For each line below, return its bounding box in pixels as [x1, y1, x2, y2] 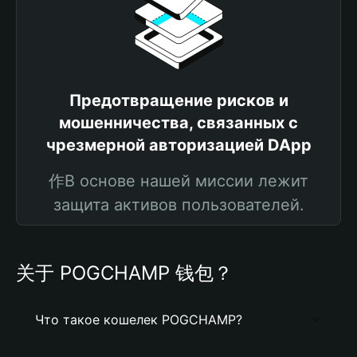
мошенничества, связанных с [59, 113, 298, 132]
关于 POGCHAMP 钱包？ [16, 261, 233, 284]
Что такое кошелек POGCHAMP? [35, 312, 242, 328]
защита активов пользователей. [53, 195, 304, 214]
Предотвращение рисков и [69, 91, 288, 110]
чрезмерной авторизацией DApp [45, 135, 312, 155]
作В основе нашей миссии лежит [49, 171, 308, 190]
